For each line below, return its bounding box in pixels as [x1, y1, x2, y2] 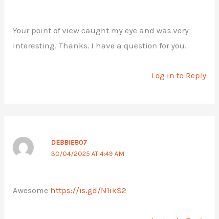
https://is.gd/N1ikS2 [50, 185, 127, 196]
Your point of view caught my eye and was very [13, 25, 189, 35]
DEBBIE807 [50, 138, 87, 147]
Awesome [13, 185, 51, 196]
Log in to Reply [151, 70, 206, 80]
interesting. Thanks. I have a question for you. [13, 40, 187, 50]
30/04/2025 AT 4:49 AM [50, 150, 124, 158]
